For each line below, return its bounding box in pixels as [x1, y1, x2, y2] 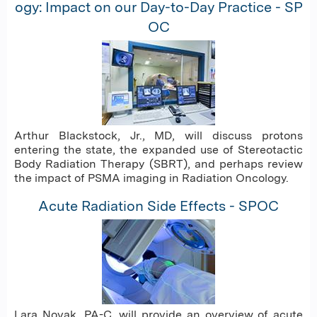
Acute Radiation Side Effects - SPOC [38, 197, 279, 214]
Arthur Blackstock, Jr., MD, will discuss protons [14, 128, 303, 142]
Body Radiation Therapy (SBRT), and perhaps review [14, 156, 303, 171]
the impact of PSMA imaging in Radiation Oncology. [14, 171, 289, 185]
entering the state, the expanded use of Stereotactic [14, 142, 303, 156]
